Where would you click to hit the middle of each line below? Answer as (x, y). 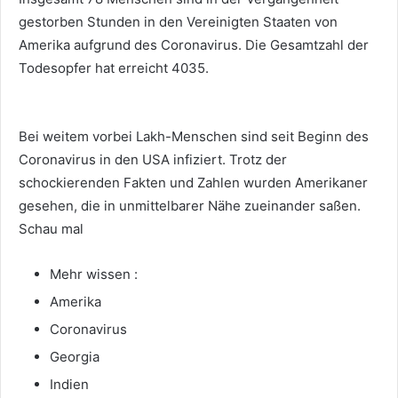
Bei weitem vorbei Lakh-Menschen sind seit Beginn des (194, 136)
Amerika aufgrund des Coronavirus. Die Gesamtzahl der (194, 44)
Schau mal (51, 228)
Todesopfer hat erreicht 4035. (114, 68)
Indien (69, 384)
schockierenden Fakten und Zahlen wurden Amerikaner (193, 182)
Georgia (75, 356)
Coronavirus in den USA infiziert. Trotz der (153, 159)
